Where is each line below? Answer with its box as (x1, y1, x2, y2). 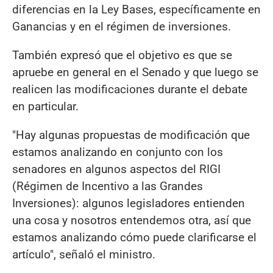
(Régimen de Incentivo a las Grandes (12, 179, 203, 193)
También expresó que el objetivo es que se (12, 48, 232, 62)
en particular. (12, 99, 82, 113)
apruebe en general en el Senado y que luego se (12, 65, 258, 79)
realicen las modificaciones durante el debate (12, 82, 247, 96)
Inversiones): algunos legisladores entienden (12, 196, 245, 210)
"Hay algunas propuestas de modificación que (12, 127, 250, 142)
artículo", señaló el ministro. (12, 247, 158, 261)
